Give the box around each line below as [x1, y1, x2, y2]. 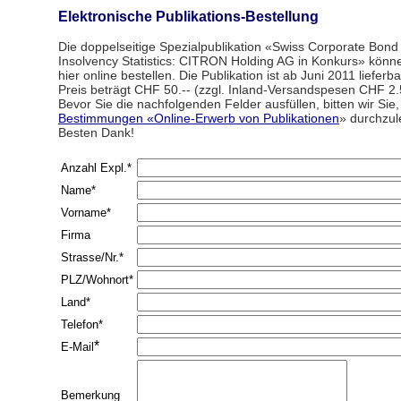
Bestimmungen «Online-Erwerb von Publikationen [58, 111, 339, 125]
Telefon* [61, 318, 103, 331]
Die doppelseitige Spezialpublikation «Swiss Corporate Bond [58, 39, 398, 54]
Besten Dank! [58, 125, 134, 140]
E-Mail [61, 340, 94, 354]
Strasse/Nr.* [61, 251, 124, 264]
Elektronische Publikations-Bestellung [58, 9, 319, 24]
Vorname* [61, 206, 111, 219]
